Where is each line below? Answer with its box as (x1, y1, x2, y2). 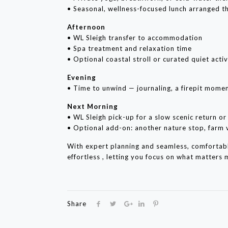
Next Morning (67, 102, 119, 111)
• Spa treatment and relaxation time (67, 44, 192, 53)
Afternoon (67, 23, 106, 32)
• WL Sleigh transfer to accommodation (67, 34, 203, 42)
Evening (67, 73, 97, 82)
